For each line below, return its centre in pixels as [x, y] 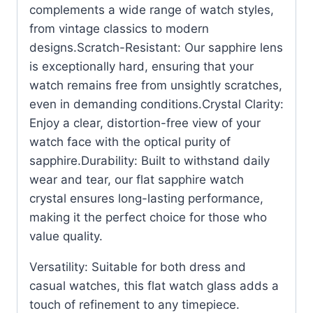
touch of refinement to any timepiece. [134, 304]
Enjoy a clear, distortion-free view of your [145, 123]
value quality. [66, 236]
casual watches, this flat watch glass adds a [154, 285]
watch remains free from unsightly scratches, [156, 85]
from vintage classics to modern [119, 28]
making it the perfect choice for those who [148, 217]
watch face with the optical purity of [130, 141]
